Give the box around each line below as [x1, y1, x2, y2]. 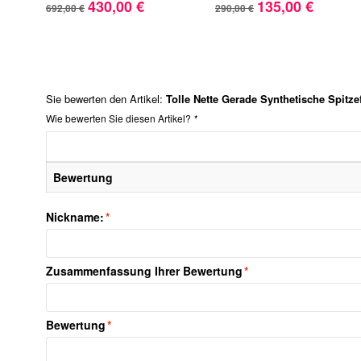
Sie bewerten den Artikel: [46, 90, 166, 106]
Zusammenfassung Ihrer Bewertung [46, 262, 243, 279]
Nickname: [46, 208, 104, 225]
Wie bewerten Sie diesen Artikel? [46, 110, 193, 125]
